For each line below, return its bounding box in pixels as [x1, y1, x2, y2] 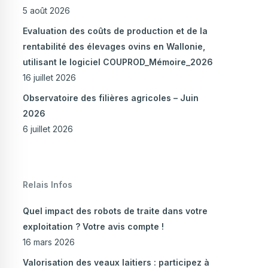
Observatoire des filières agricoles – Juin [22, 93, 199, 103]
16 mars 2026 [22, 237, 75, 248]
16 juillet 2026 [22, 72, 76, 83]
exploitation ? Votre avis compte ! [22, 221, 164, 232]
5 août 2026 [22, 5, 70, 16]
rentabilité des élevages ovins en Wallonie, [22, 41, 205, 52]
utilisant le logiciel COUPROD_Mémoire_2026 [22, 57, 213, 68]
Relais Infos [22, 179, 72, 190]
